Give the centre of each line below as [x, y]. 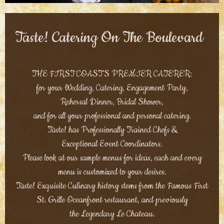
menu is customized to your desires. [112, 172]
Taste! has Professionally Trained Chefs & [112, 130]
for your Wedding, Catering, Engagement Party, [112, 88]
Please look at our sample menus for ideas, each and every [112, 158]
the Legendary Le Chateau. [112, 214]
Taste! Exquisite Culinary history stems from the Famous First [112, 186]
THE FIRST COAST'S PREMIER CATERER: [112, 74]
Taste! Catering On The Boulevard [109, 37]
